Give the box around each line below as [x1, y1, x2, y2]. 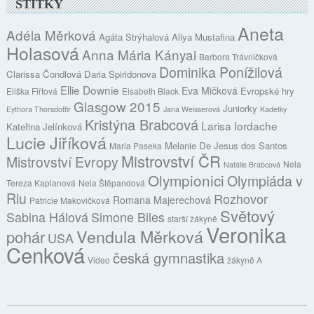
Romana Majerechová [113, 192, 212, 207]
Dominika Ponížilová [159, 62, 283, 82]
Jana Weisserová [163, 103, 221, 114]
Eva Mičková [182, 83, 238, 97]
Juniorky [223, 101, 258, 115]
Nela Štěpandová [78, 176, 146, 189]
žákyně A [227, 253, 263, 266]
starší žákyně [168, 212, 218, 224]
